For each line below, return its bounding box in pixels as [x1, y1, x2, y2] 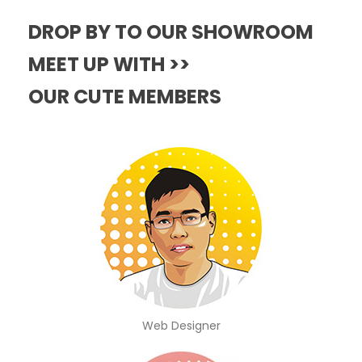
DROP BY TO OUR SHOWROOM [28, 19, 314, 46]
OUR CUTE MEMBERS [28, 83, 221, 111]
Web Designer [141, 318, 221, 335]
